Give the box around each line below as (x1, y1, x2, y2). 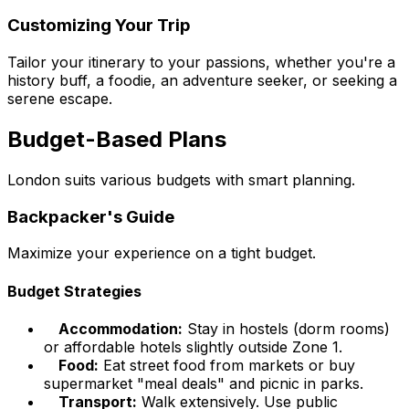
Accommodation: (58, 319, 183, 338)
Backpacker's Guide (7, 205, 174, 227)
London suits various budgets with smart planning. (7, 170, 355, 189)
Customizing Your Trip (7, 15, 191, 37)
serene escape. (7, 89, 112, 108)
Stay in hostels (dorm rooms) (183, 319, 390, 338)
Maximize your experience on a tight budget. (7, 244, 316, 263)
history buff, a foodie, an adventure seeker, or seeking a (7, 71, 397, 89)
